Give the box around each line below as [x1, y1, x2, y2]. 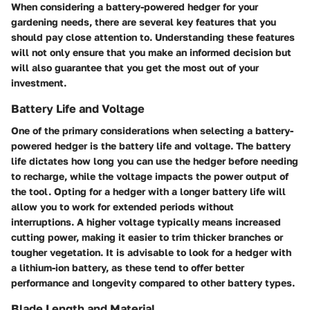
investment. [11, 77, 66, 89]
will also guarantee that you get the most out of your [11, 62, 259, 74]
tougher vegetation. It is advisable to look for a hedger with [11, 246, 291, 259]
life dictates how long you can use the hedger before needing [11, 155, 298, 167]
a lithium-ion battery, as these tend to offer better [11, 262, 244, 274]
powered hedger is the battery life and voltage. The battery [11, 140, 291, 152]
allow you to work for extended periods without [11, 201, 234, 213]
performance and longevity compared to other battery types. [11, 277, 295, 289]
